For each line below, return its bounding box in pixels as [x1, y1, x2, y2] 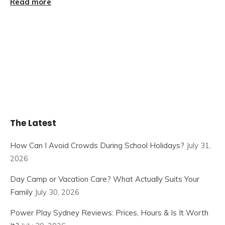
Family [10, 187, 33, 197]
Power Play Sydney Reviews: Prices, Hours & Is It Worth [10, 207, 208, 217]
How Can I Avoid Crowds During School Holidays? [10, 140, 184, 150]
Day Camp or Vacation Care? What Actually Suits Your [10, 174, 199, 184]
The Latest [10, 117, 56, 129]
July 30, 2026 [35, 187, 79, 197]
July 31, [186, 140, 211, 150]
